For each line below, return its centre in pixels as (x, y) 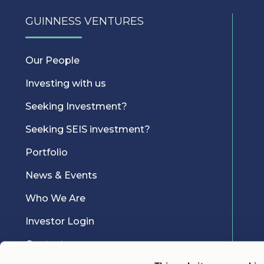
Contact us (52, 244)
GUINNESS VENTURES (85, 21)
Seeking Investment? (76, 106)
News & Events (61, 175)
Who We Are (55, 198)
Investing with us (66, 83)
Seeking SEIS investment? (88, 129)
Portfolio (47, 152)
